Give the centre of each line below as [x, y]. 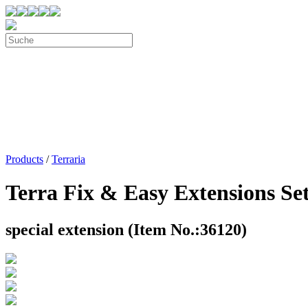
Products [24, 159]
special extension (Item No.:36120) [126, 229]
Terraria [68, 159]
